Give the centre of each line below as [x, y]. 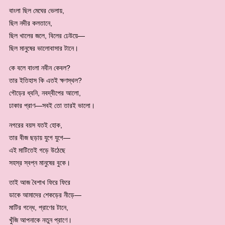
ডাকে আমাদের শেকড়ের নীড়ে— [45, 195]
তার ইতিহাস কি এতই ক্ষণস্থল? [45, 80]
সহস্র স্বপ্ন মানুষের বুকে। [40, 162]
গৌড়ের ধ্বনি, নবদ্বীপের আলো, [45, 93]
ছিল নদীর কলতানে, [31, 23]
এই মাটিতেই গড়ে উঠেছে [37, 150]
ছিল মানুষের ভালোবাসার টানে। [44, 48]
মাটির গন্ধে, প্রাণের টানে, [39, 207]
